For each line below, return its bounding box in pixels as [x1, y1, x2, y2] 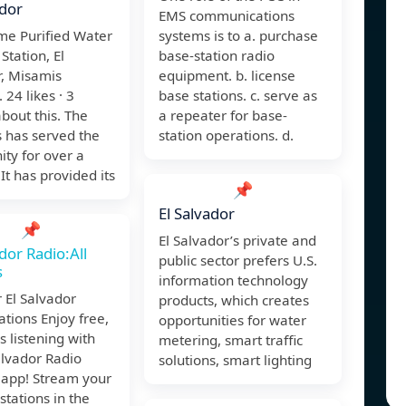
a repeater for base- [159, 106, 287, 125]
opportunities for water [159, 311, 306, 330]
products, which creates [159, 291, 309, 310]
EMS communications [159, 6, 295, 25]
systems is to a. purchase [159, 26, 318, 45]
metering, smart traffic [159, 331, 303, 350]
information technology [159, 271, 308, 290]
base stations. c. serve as [159, 86, 317, 105]
